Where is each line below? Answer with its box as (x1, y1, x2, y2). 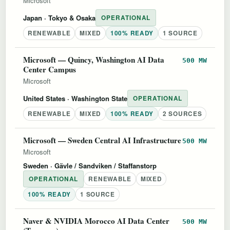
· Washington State (65, 93, 127, 103)
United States (23, 93, 65, 103)
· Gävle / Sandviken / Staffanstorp (48, 160, 157, 170)
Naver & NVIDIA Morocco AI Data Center (23, 215, 169, 226)
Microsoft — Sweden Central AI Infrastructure (23, 134, 181, 146)
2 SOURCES (163, 109, 202, 118)
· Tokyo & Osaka (42, 12, 95, 23)
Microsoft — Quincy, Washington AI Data (23, 53, 164, 65)
